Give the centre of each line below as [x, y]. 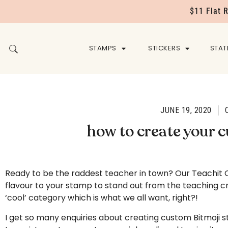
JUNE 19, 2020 [186, 110]
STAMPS [103, 48]
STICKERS [164, 48]
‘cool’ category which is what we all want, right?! [102, 198]
